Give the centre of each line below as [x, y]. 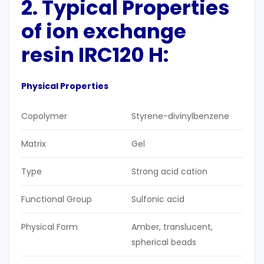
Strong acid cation [169, 172]
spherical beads [164, 242]
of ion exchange [104, 32]
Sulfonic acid [158, 199]
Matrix [34, 144]
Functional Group [57, 199]
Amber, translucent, [172, 227]
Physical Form [49, 227]
